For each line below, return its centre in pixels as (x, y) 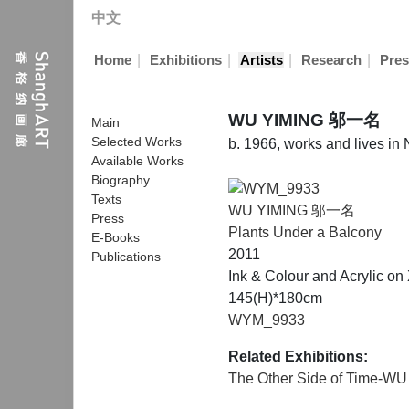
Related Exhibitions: (298, 356)
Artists (261, 60)
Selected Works (136, 142)
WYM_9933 (267, 320)
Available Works (137, 161)
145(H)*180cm (275, 298)
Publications (126, 257)
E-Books (115, 237)
